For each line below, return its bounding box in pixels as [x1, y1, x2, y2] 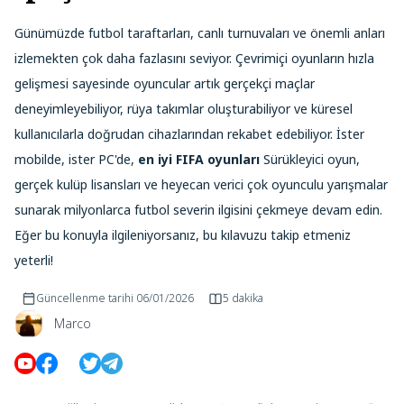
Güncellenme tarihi [36, 289, 133, 306]
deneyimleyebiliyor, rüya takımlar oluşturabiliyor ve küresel [14, 99, 353, 117]
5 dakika [223, 289, 263, 306]
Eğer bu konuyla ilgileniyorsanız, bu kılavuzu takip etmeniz [14, 225, 351, 243]
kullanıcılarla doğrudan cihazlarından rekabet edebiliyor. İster [14, 124, 364, 142]
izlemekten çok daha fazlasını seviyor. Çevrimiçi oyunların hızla [14, 49, 374, 67]
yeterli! [14, 251, 53, 269]
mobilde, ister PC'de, [14, 150, 138, 168]
